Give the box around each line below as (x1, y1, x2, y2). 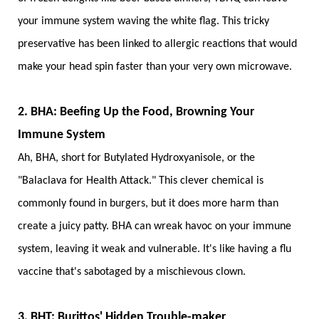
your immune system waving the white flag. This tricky (18, 16, 269, 28)
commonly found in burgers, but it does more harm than (18, 198, 278, 210)
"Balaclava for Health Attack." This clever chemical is (18, 175, 263, 187)
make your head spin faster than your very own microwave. (18, 61, 292, 73)
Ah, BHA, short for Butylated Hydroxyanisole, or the (18, 152, 255, 164)
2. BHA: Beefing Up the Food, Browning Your (18, 105, 254, 120)
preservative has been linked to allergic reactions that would (18, 38, 297, 51)
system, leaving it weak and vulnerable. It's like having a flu (18, 244, 291, 256)
